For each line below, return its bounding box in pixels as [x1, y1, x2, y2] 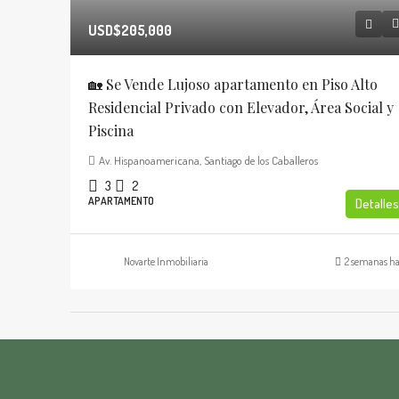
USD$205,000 [88, 20, 172, 39]
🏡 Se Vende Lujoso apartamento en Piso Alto [88, 74, 378, 94]
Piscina [88, 120, 134, 140]
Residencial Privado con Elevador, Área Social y [88, 97, 394, 117]
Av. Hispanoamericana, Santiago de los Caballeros [99, 152, 318, 167]
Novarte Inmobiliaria [124, 254, 208, 268]
